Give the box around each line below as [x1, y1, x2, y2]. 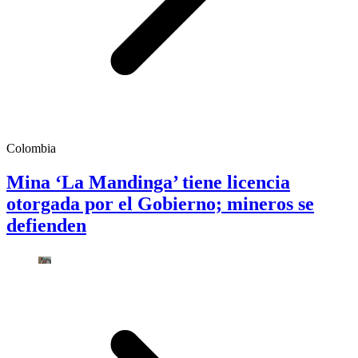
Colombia [6, 141, 56, 155]
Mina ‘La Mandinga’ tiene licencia [6, 171, 290, 193]
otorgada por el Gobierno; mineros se [6, 193, 314, 214]
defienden [6, 214, 86, 236]
